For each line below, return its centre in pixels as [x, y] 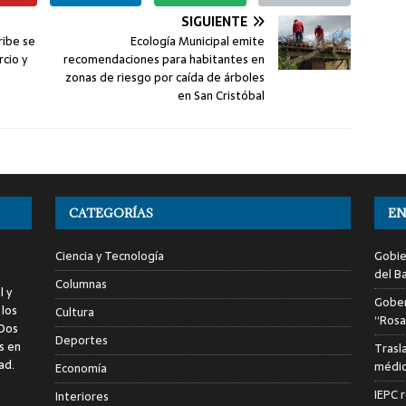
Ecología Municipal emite [198, 41]
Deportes [81, 340]
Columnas [81, 284]
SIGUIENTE [215, 21]
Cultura [74, 312]
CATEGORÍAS [111, 213]
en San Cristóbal [222, 95]
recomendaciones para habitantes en [164, 59]
